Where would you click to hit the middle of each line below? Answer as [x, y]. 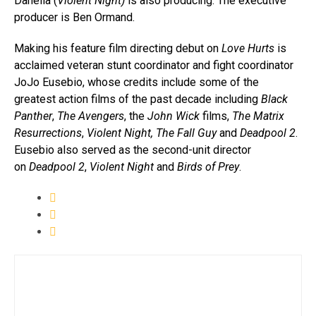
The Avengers [91, 116]
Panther [33, 116]
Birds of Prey [208, 167]
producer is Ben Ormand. [76, 18]
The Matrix [258, 116]
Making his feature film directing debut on [118, 49]
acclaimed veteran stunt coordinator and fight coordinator [154, 66]
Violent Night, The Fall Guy [152, 133]
